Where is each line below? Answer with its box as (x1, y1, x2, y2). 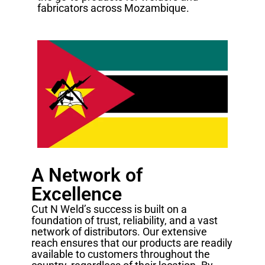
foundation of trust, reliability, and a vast (31, 214, 218, 227)
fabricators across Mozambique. (37, 2, 189, 15)
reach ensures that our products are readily (31, 237, 232, 250)
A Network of (31, 164, 143, 187)
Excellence (31, 183, 122, 206)
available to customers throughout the (31, 248, 210, 261)
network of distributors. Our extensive (31, 225, 207, 238)
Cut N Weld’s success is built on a (31, 203, 187, 216)
